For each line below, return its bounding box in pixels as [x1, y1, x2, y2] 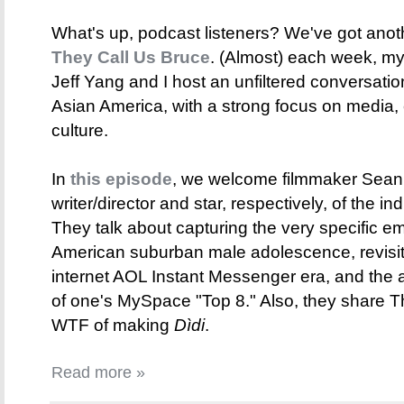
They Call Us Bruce [51, 48, 210, 68]
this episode [70, 170, 172, 189]
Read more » [51, 363, 145, 382]
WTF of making [51, 316, 174, 335]
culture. [51, 121, 108, 141]
